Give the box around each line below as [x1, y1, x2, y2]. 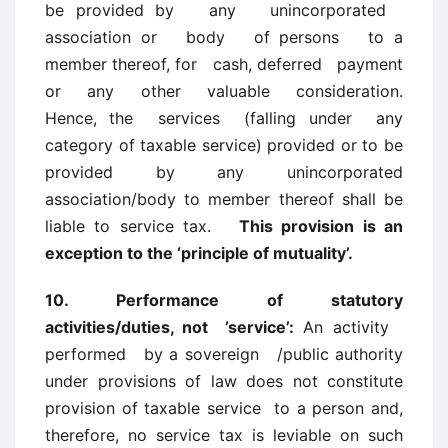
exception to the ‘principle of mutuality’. [45, 243, 353, 263]
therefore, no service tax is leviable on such [45, 425, 403, 445]
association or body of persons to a [45, 27, 403, 47]
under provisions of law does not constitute [45, 371, 403, 391]
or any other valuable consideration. [45, 81, 403, 101]
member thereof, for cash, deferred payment [45, 54, 403, 74]
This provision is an [239, 216, 403, 236]
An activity [294, 317, 403, 337]
